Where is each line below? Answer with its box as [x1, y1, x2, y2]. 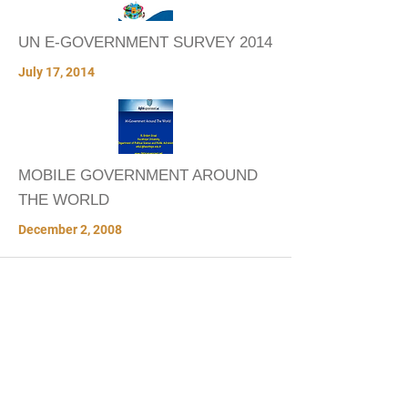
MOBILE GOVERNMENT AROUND [18, 167, 258, 184]
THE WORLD [18, 191, 109, 209]
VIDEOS [18, 276, 66, 291]
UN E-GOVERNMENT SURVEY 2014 [18, 34, 272, 51]
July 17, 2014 [18, 65, 95, 79]
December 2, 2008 [18, 222, 122, 237]
